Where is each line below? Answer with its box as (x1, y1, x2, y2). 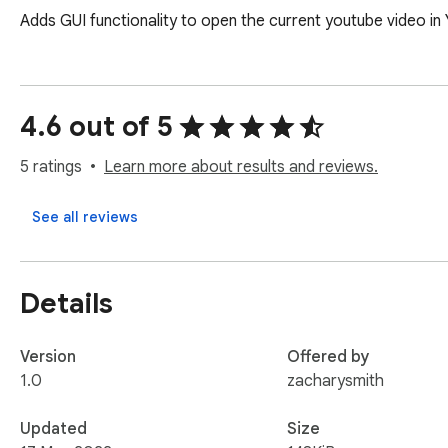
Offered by (287, 346, 370, 367)
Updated (20, 418, 87, 439)
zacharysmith (287, 370, 384, 391)
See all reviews (32, 208, 138, 227)
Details (20, 285, 113, 321)
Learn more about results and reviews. (104, 157, 378, 178)
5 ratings (20, 157, 82, 178)
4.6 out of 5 (20, 109, 173, 145)
